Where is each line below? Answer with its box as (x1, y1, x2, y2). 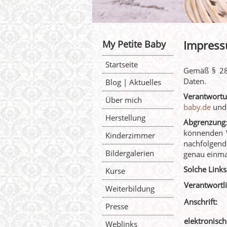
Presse (105, 201, 128, 211)
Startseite (105, 59, 138, 69)
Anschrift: (184, 197, 217, 207)
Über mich (105, 95, 142, 105)
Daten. (183, 76, 206, 86)
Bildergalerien (105, 148, 154, 158)
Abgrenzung (183, 117, 225, 127)
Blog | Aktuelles (105, 77, 161, 87)
